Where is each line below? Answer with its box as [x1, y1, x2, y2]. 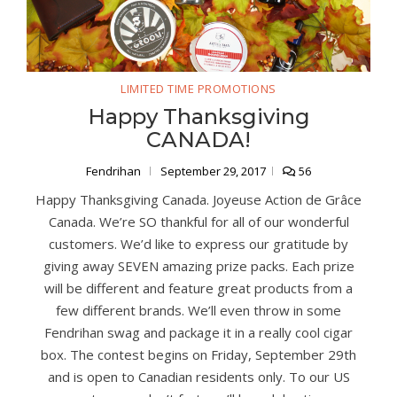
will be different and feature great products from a [44, 279, 353, 298]
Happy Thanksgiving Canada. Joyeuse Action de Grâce [35, 191, 362, 209]
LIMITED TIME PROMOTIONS [121, 81, 276, 97]
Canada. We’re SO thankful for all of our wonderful [48, 213, 349, 231]
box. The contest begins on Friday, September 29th [41, 346, 356, 364]
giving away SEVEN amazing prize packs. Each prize [43, 257, 354, 276]
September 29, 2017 [160, 163, 266, 180]
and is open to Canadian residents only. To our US [47, 368, 350, 386]
